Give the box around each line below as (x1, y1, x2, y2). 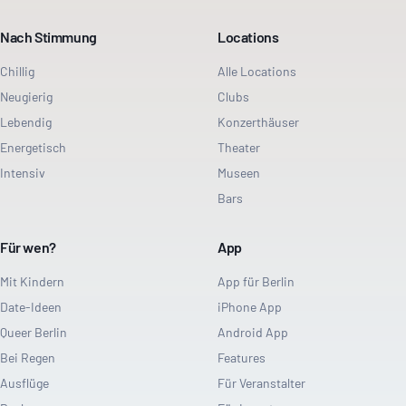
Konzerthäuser (217, 114, 299, 130)
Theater (217, 140, 260, 155)
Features (217, 350, 266, 365)
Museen (217, 165, 260, 180)
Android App (217, 324, 288, 340)
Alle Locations (217, 63, 296, 79)
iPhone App (217, 299, 282, 314)
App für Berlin (217, 274, 295, 289)
